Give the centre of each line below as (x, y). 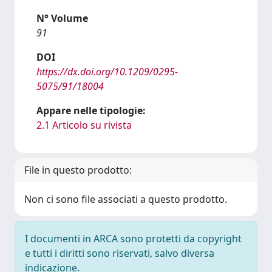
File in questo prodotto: (78, 170)
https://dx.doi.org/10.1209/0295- (107, 72)
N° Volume (62, 18)
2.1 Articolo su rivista (84, 125)
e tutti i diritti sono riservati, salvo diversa (120, 253)
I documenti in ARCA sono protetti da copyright (133, 239)
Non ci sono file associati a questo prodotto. (126, 199)
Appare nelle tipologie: (91, 110)
